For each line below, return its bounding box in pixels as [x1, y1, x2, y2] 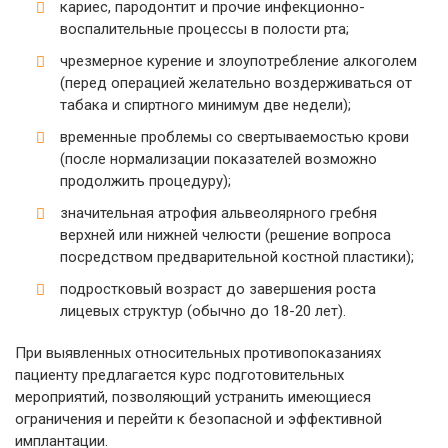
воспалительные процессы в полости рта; [60, 20, 349, 38]
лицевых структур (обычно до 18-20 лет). [60, 302, 346, 320]
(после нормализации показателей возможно [60, 150, 377, 168]
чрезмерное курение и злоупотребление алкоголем [60, 52, 417, 70]
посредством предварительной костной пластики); [60, 248, 414, 266]
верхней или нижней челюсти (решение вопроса [60, 226, 391, 244]
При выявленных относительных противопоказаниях [15, 344, 381, 362]
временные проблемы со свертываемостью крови [60, 128, 409, 146]
